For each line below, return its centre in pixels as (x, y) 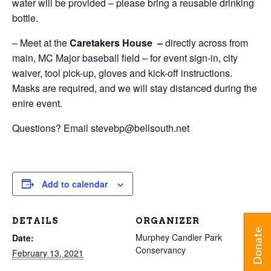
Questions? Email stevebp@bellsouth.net (101, 128)
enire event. (37, 103)
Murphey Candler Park (179, 237)
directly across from (207, 42)
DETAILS (35, 220)
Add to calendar (75, 184)
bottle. (25, 18)
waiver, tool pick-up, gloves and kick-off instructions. (123, 73)
